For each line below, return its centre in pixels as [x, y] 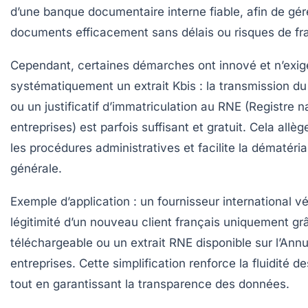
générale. [36, 168]
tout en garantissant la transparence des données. [150, 284]
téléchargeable [52, 242]
